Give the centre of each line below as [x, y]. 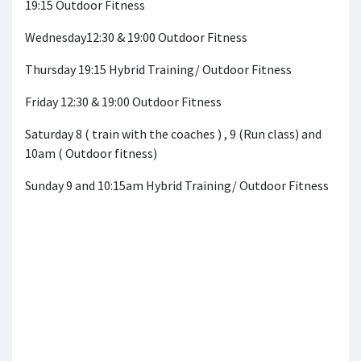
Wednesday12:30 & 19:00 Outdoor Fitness [136, 37]
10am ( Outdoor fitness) [91, 154]
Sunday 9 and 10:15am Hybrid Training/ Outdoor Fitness [177, 186]
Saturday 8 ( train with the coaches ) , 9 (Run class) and [173, 134]
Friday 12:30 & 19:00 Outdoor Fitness [124, 102]
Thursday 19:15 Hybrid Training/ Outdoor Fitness [158, 70]
